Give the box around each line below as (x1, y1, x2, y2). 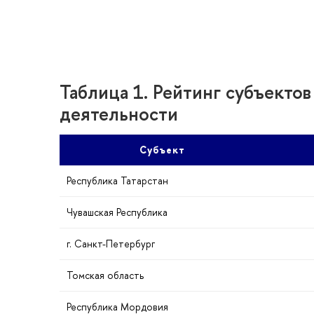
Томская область (67, 268, 144, 282)
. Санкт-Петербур (67, 237, 155, 251)
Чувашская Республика (67, 205, 168, 219)
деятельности (60, 100, 178, 126)
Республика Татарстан (67, 174, 168, 188)
